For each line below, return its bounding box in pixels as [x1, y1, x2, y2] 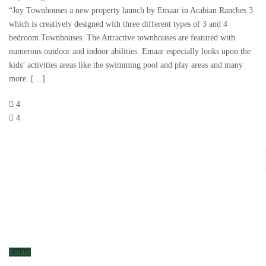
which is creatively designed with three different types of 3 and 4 [9, 20, 227, 29]
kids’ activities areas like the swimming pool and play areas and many [9, 61, 243, 70]
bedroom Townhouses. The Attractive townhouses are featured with [9, 33, 235, 43]
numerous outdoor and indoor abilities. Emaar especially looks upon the [9, 47, 251, 56]
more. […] [9, 74, 45, 84]
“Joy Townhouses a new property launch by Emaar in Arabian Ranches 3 [9, 6, 253, 15]
